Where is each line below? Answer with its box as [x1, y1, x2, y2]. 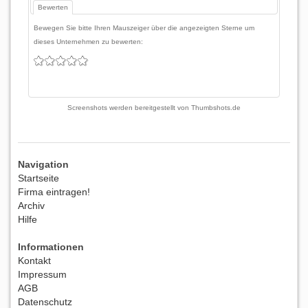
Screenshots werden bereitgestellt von [67, 103, 191, 111]
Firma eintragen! [18, 186, 90, 197]
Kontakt [18, 254, 51, 266]
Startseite [18, 172, 59, 184]
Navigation [18, 158, 69, 170]
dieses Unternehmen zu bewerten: [34, 37, 144, 45]
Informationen [18, 241, 84, 252]
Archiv [18, 199, 45, 211]
